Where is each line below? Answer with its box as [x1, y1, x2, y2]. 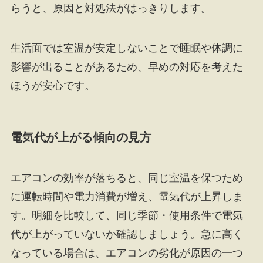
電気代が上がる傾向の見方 [10, 131, 151, 144]
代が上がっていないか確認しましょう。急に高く [10, 228, 243, 241]
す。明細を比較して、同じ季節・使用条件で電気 [10, 210, 243, 222]
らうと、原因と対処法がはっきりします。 [10, 2, 211, 15]
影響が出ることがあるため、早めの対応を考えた [10, 60, 243, 73]
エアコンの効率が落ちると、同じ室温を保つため [10, 172, 243, 184]
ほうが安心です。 [10, 79, 95, 92]
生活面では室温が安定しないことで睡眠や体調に [10, 42, 243, 54]
